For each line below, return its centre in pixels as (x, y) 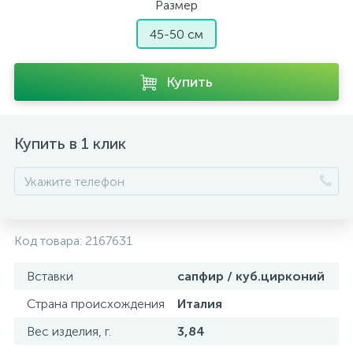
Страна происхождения (96, 304)
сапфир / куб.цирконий (251, 276)
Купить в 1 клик (70, 143)
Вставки (50, 276)
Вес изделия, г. (69, 331)
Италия (200, 304)
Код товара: (50, 241)
